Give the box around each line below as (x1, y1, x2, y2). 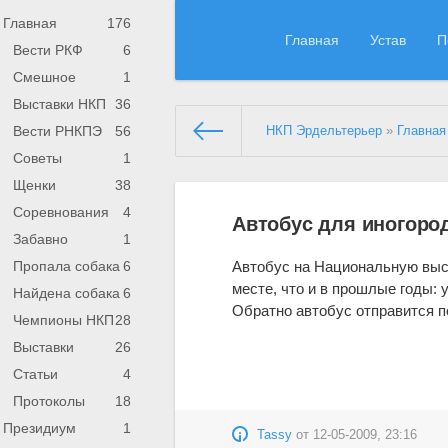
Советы (13, 150, 62, 166)
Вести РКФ (13, 42, 83, 58)
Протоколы (13, 393, 85, 409)
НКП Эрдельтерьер (266, 124, 383, 138)
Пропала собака (13, 258, 120, 274)
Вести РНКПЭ (13, 123, 102, 139)
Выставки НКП (13, 96, 106, 112)
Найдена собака (13, 285, 120, 301)
